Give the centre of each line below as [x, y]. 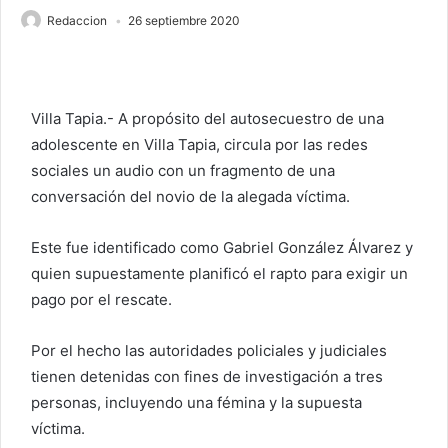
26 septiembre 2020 [184, 21]
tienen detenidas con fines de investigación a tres [207, 376]
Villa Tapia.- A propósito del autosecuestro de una [207, 118]
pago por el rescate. [101, 299]
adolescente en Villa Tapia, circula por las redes [199, 144]
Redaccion [77, 21]
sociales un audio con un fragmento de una [183, 170]
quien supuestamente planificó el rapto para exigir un [219, 273]
